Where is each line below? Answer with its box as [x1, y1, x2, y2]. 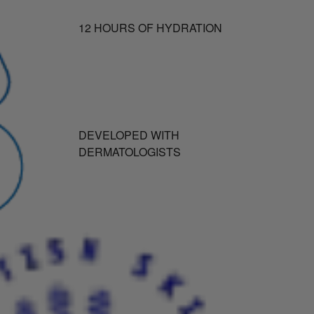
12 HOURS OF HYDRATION [78, 20, 222, 36]
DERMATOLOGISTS [78, 143, 181, 160]
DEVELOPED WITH [78, 126, 179, 143]
